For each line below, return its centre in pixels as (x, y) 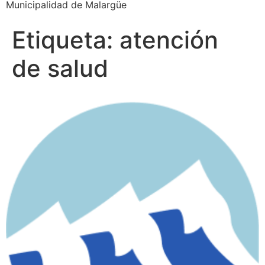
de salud (60, 68)
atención (169, 40)
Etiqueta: (66, 40)
